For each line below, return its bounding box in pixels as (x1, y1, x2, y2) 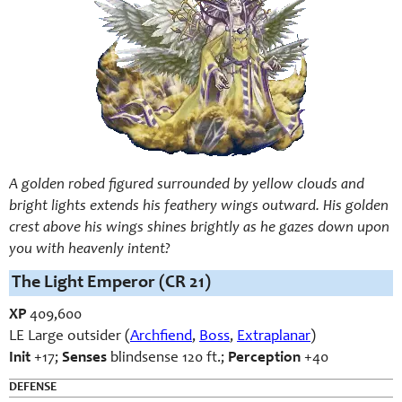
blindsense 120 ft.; (107, 351, 228, 366)
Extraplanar (237, 329, 310, 345)
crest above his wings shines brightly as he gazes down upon (9, 221, 389, 236)
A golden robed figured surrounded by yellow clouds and (9, 178, 364, 193)
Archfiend (130, 329, 192, 345)
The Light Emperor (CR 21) (12, 275, 211, 292)
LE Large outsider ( (9, 329, 130, 345)
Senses (58, 351, 107, 366)
